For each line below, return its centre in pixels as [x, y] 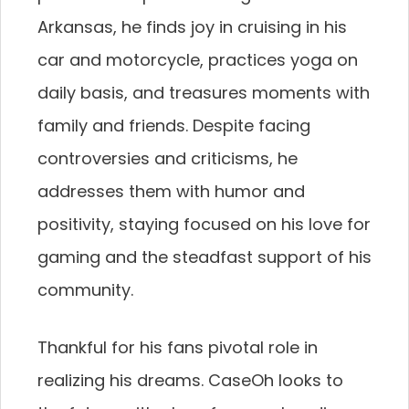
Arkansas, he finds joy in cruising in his [192, 27]
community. [85, 290]
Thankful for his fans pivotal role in [178, 348]
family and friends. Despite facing [174, 126]
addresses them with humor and [171, 192]
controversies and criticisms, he [168, 159]
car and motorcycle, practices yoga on [198, 60]
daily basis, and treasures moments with [204, 93]
